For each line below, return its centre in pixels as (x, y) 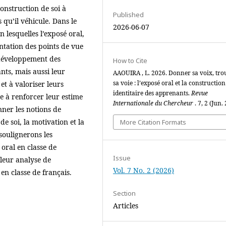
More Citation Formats (153, 122)
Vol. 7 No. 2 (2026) (144, 170)
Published (128, 14)
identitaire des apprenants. (152, 93)
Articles (126, 205)
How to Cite (130, 60)
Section (124, 193)
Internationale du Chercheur (154, 103)
